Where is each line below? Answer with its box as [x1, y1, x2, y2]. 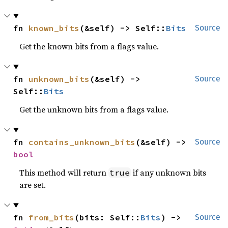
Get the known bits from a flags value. [19, 41, 159, 52]
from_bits [28, 212, 75, 222]
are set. [19, 179, 46, 190]
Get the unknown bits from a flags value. [19, 104, 169, 115]
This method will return [19, 167, 109, 178]
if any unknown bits [131, 167, 207, 178]
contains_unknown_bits [28, 137, 136, 147]
